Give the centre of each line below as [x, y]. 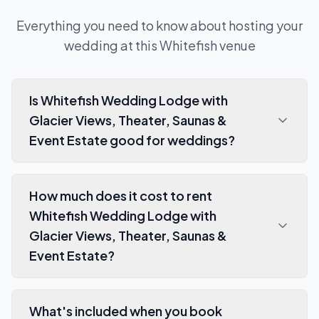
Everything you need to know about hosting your [159, 25]
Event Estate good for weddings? [132, 140]
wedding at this [111, 45]
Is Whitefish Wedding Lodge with [129, 100]
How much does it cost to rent [121, 195]
